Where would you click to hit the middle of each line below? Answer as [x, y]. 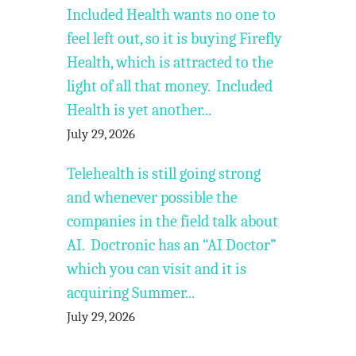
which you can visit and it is [157, 269]
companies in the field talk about [173, 221]
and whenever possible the [153, 197]
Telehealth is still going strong [164, 174]
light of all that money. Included [170, 86]
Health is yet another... [139, 110]
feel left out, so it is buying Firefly [175, 39]
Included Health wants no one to [172, 15]
